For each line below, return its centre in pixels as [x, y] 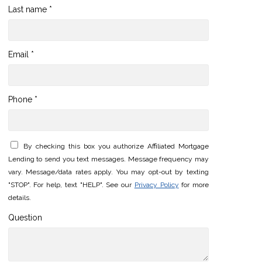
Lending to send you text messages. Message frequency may [108, 159]
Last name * [30, 10]
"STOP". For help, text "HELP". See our [71, 185]
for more [194, 185]
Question [25, 218]
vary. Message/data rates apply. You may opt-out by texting [108, 172]
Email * [21, 55]
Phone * [23, 100]
